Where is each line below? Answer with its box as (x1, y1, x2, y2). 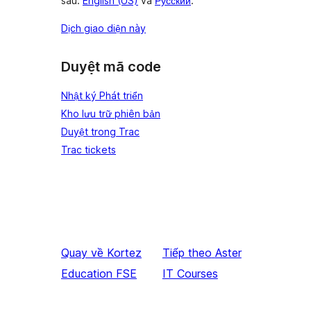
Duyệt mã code (61, 58, 161, 76)
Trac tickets (61, 143, 116, 155)
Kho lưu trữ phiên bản (61, 107, 160, 119)
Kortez (107, 245, 142, 260)
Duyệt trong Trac (61, 125, 140, 137)
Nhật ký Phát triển (61, 89, 143, 101)
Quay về (61, 245, 103, 260)
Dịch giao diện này (61, 22, 146, 35)
